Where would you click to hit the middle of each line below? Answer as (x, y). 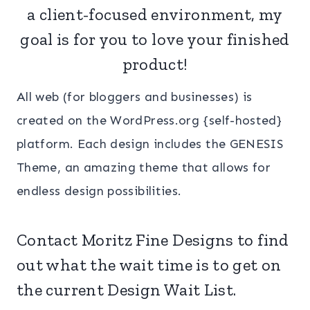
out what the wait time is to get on (149, 264)
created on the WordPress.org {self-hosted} (149, 120)
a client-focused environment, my (155, 14)
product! (155, 64)
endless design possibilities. (99, 191)
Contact (47, 239)
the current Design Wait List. (127, 289)
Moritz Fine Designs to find (183, 239)
